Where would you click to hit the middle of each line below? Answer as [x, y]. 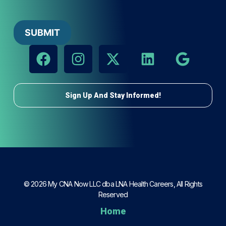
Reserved [113, 194]
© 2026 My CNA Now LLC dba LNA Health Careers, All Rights [113, 184]
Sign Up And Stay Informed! [113, 96]
